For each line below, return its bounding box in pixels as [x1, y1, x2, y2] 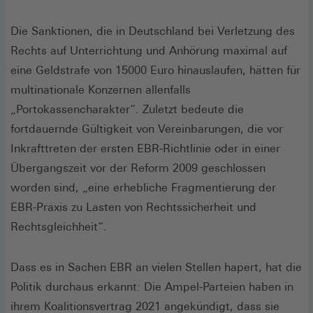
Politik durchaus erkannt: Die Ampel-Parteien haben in [10, 279, 293, 293]
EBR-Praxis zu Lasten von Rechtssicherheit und [10, 200, 256, 214]
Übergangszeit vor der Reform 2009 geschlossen [10, 161, 265, 175]
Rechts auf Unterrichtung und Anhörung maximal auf [10, 43, 287, 57]
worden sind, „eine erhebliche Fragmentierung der [10, 180, 276, 194]
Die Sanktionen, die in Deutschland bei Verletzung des [10, 24, 295, 38]
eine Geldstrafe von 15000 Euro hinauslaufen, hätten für [10, 63, 300, 77]
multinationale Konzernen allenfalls [10, 82, 191, 96]
